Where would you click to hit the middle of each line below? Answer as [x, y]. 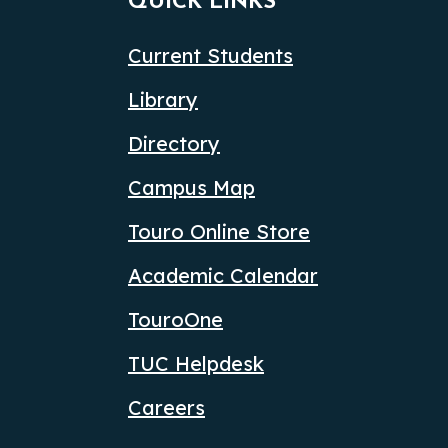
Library [163, 99]
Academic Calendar [223, 275]
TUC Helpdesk [196, 363]
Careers [166, 407]
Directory [174, 143]
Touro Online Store [219, 231]
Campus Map [191, 187]
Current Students [210, 55]
